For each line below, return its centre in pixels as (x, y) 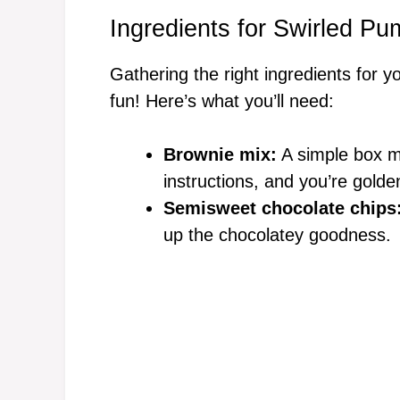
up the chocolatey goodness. (277, 235)
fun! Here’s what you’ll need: (222, 101)
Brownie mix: (220, 154)
